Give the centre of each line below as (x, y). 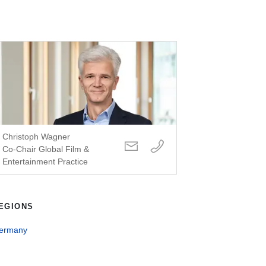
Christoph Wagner (36, 137)
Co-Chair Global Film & (45, 149)
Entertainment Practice (45, 162)
